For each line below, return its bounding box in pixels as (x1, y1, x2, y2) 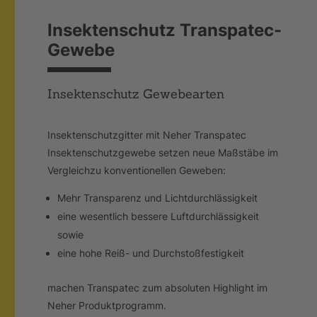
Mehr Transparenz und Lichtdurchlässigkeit (57, 191, 258, 204)
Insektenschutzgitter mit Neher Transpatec (47, 128, 247, 141)
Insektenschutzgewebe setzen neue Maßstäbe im (47, 146, 279, 158)
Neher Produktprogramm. (47, 299, 167, 311)
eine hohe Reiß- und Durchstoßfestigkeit (57, 246, 245, 259)
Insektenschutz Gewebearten (47, 85, 225, 102)
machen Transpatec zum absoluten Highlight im (47, 281, 268, 294)
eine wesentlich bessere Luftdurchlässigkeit (57, 209, 260, 222)
